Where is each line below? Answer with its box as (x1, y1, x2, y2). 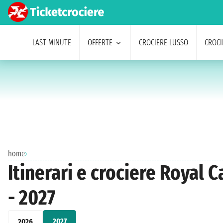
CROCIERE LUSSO (138, 38, 188, 47)
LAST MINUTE (32, 38, 71, 47)
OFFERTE (87, 38, 112, 47)
